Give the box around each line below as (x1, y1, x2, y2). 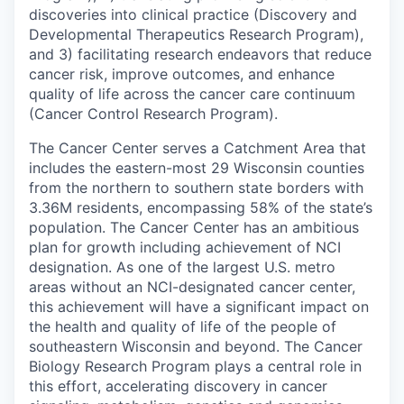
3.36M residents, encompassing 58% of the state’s (29, 198, 372, 217)
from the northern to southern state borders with (29, 179, 363, 197)
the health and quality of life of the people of (29, 317, 336, 336)
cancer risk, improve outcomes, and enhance (29, 65, 335, 84)
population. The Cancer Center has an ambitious (29, 218, 359, 237)
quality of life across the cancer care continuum (29, 85, 355, 104)
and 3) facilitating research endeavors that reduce (29, 45, 372, 64)
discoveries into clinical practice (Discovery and (29, 5, 357, 24)
